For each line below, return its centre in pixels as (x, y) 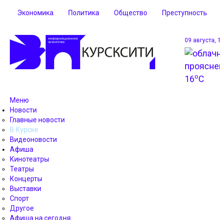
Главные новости (37, 120)
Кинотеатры (29, 159)
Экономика (35, 13)
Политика (84, 13)
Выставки (26, 189)
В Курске (24, 130)
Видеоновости (33, 139)
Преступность (185, 13)
